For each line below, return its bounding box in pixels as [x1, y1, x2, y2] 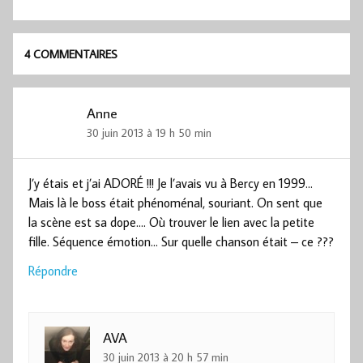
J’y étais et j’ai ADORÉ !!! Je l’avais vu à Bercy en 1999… [28, 175, 314, 192]
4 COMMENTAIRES [24, 45, 118, 62]
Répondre [28, 263, 79, 280]
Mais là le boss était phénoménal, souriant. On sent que [28, 194, 323, 211]
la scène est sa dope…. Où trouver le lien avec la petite [28, 214, 315, 231]
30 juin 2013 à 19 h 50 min [87, 124, 212, 140]
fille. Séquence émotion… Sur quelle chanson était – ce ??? [28, 233, 335, 250]
